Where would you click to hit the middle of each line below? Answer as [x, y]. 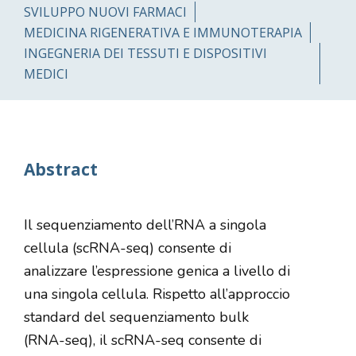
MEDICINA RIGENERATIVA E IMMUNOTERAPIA [163, 33]
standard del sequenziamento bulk [136, 317]
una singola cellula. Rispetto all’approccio [157, 294]
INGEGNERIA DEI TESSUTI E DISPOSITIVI [145, 53]
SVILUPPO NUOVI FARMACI [105, 12]
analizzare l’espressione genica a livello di [157, 271]
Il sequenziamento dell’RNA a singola [145, 225]
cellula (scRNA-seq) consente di [127, 248]
